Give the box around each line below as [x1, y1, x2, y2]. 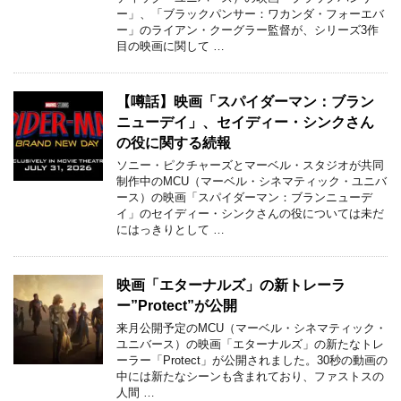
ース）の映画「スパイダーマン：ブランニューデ [116, 191, 372, 203]
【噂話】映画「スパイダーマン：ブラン [116, 93, 374, 108]
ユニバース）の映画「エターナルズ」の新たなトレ [116, 337, 384, 350]
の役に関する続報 [116, 134, 231, 149]
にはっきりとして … [116, 223, 225, 235]
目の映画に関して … [116, 39, 225, 52]
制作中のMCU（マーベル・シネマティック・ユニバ [116, 175, 387, 187]
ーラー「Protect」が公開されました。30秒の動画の [116, 354, 388, 366]
